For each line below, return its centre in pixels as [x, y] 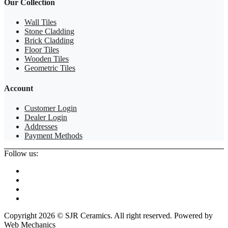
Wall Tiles [40, 22]
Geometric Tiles [50, 68]
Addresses [41, 126]
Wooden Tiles [47, 59]
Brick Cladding [49, 41]
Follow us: [21, 153]
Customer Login [51, 108]
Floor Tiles [42, 50]
